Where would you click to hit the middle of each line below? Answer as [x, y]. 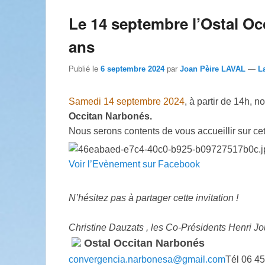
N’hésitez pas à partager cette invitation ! [153, 198]
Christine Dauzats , [110, 227]
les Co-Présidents [190, 227]
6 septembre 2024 [132, 69]
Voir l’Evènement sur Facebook [134, 164]
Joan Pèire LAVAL [213, 69]
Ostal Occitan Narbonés [143, 243]
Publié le [85, 69]
